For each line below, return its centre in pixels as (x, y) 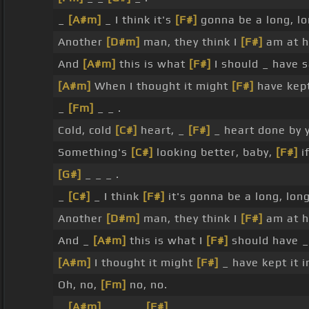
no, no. (147, 285)
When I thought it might (161, 86)
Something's (94, 152)
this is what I (166, 241)
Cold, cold (86, 130)
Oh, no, (79, 285)
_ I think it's (138, 20)
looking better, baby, (214, 152)
